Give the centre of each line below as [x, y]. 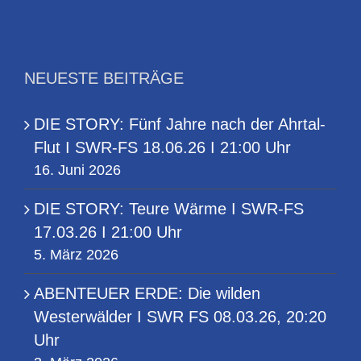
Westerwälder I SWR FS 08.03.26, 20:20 [180, 317]
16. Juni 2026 [77, 170]
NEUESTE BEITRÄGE [104, 79]
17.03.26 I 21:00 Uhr [108, 232]
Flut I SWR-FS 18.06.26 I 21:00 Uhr [162, 148]
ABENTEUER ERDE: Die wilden [147, 294]
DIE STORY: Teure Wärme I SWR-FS [169, 209]
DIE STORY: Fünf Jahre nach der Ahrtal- [180, 124]
